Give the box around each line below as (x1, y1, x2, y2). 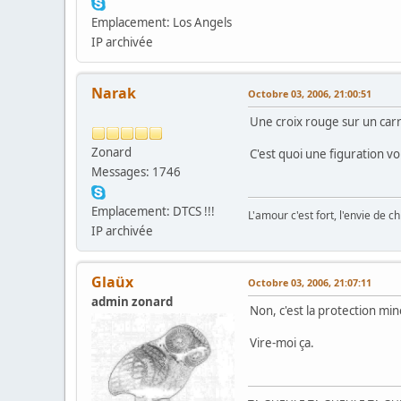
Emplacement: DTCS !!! (91, 202, 215, 219)
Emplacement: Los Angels (91, 13, 232, 30)
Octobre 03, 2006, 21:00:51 (248, 86, 371, 100)
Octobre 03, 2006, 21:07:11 (248, 275, 371, 289)
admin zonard (91, 293, 173, 310)
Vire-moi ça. (250, 334, 314, 351)
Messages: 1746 (91, 163, 181, 180)
